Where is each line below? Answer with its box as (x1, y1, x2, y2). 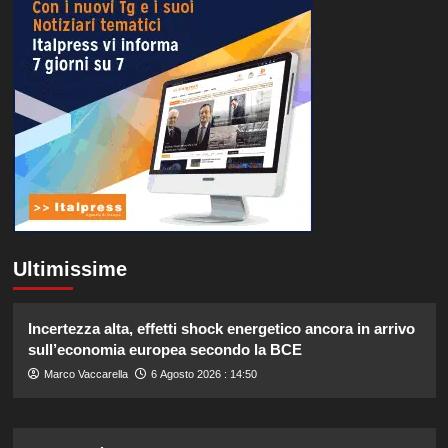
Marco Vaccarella (43, 367, 128, 380)
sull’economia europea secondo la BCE (27, 340, 302, 358)
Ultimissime (12, 257, 127, 280)
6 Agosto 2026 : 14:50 (150, 367, 257, 380)
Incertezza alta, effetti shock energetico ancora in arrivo (27, 319, 415, 337)
